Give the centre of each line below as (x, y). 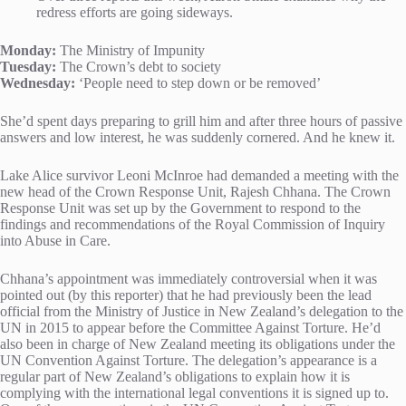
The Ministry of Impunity (130, 50)
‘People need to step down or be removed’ (198, 82)
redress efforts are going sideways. (135, 12)
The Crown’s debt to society (139, 66)
